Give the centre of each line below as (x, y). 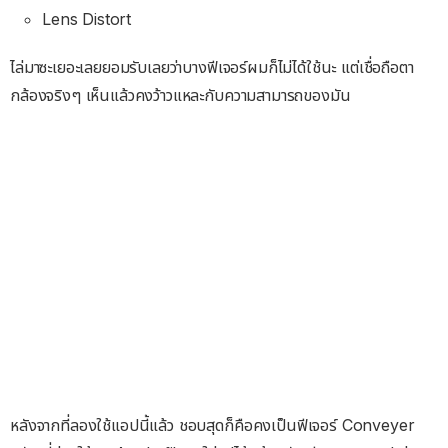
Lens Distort (87, 18)
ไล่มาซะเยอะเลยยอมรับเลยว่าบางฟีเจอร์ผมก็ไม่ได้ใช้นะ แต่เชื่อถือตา (212, 66)
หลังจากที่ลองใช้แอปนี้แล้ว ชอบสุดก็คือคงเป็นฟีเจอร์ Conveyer (212, 425)
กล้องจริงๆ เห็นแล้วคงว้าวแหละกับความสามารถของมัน (180, 94)
